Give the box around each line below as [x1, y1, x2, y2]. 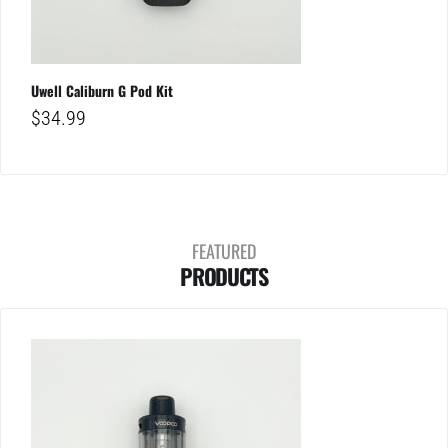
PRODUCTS [180, 260, 268, 293]
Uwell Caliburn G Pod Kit [31, 80, 173, 102]
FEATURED [192, 238, 256, 265]
